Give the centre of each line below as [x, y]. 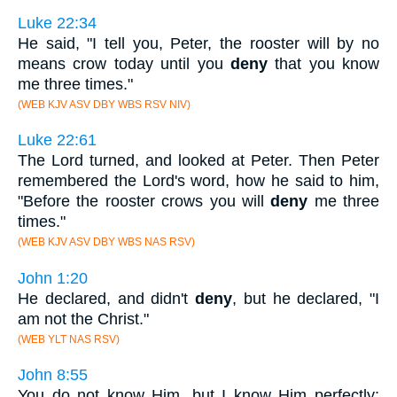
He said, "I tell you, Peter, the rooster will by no [198, 43]
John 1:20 [53, 278]
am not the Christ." [83, 319]
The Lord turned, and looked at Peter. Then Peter [198, 161]
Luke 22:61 [57, 140]
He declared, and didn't [106, 298]
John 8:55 [53, 375]
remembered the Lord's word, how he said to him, [198, 181]
